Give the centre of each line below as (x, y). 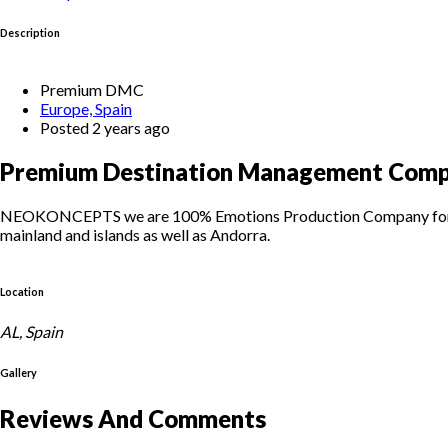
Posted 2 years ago (105, 127)
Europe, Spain (86, 108)
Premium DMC (92, 89)
